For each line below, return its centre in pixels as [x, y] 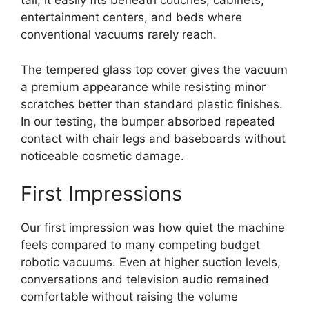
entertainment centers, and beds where [131, 18]
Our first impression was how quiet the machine [153, 228]
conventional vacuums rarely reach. [119, 35]
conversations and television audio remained [145, 280]
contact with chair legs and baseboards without [153, 138]
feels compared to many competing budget [140, 245]
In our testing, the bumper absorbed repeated [148, 121]
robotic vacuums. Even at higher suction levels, [151, 262]
